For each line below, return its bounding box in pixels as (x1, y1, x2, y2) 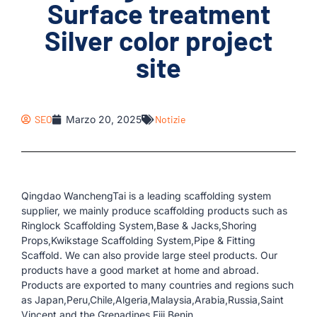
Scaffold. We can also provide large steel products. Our (21, 249, 277, 261)
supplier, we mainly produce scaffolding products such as (21, 204, 287, 217)
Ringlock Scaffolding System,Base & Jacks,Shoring (21, 219, 257, 231)
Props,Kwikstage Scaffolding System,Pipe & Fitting (21, 234, 255, 246)
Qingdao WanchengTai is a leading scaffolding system (21, 190, 271, 202)
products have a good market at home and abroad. (21, 264, 259, 276)
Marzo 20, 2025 (66, 113, 142, 125)
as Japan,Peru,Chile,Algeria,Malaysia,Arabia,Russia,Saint (21, 294, 284, 306)
